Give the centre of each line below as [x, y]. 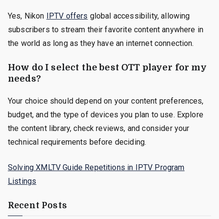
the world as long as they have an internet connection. [101, 43]
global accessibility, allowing [139, 16]
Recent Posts [37, 205]
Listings [22, 181]
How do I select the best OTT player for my [107, 67]
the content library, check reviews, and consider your [99, 128]
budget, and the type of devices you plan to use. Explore [106, 114]
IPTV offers [67, 16]
